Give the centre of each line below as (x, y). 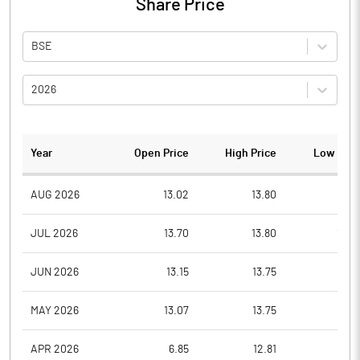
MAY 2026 (55, 311)
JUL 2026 (54, 233)
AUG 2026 (55, 195)
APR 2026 (55, 349)
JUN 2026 (55, 272)
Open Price (162, 153)
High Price (250, 153)
